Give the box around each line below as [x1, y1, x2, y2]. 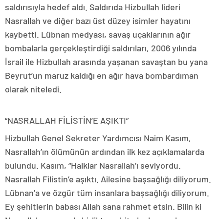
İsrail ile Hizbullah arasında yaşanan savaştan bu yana [5, 56, 208, 67]
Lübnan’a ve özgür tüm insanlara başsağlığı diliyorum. [5, 187, 209, 198]
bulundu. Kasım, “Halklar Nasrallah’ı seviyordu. [5, 159, 181, 171]
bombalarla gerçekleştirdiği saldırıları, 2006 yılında [5, 42, 197, 53]
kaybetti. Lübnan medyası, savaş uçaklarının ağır [5, 28, 191, 40]
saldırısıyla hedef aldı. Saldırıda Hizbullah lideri [5, 1, 180, 12]
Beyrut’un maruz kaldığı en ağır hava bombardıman [5, 69, 198, 81]
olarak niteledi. [5, 83, 62, 94]
